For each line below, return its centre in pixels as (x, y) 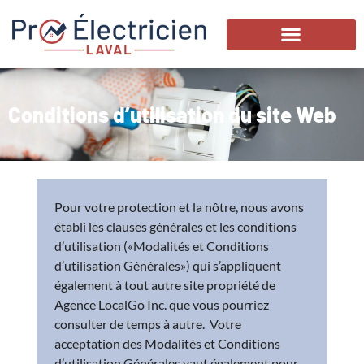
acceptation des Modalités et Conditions (168, 343)
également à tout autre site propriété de (165, 284)
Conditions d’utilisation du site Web (172, 114)
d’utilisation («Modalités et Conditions (162, 245)
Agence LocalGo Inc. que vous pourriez (162, 304)
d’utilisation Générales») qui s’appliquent (168, 265)
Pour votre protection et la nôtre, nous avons (180, 206)
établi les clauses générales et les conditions (176, 226)
